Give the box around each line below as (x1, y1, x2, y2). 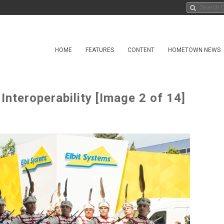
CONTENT (127, 46, 154, 53)
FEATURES (85, 46, 114, 53)
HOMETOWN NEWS (168, 46, 220, 53)
